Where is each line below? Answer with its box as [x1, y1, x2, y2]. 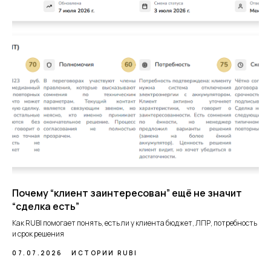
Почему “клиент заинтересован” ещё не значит [12, 186, 242, 200]
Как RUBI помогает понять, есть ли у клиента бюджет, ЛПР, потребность [12, 218, 257, 228]
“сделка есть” [12, 200, 79, 213]
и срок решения [12, 229, 64, 239]
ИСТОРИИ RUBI [71, 249, 137, 257]
